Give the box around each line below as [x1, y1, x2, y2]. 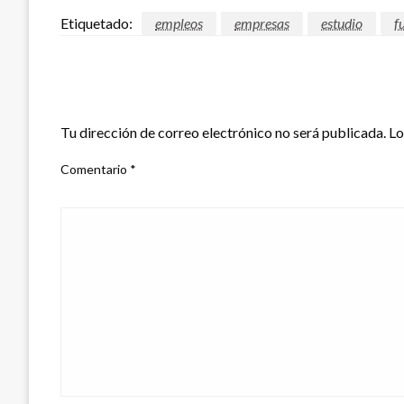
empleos [155, 14, 203, 32]
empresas [234, 14, 289, 32]
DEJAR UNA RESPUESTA [60, 90, 240, 111]
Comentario [60, 161, 130, 177]
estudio [321, 14, 363, 32]
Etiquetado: [60, 14, 133, 32]
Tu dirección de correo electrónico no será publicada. [60, 123, 386, 141]
